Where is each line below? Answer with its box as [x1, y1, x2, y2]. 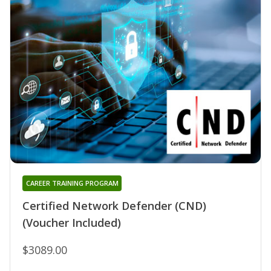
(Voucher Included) [22, 215, 121, 230]
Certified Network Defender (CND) [22, 198, 206, 214]
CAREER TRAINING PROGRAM [25, 178, 119, 188]
